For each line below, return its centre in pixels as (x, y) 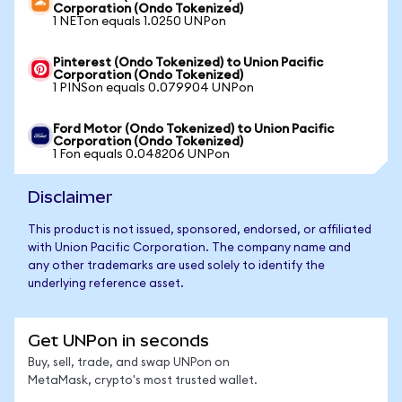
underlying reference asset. (106, 284)
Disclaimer (70, 197)
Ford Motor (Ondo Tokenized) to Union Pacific (193, 129)
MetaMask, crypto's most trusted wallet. (143, 381)
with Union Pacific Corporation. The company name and (189, 248)
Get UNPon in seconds (118, 341)
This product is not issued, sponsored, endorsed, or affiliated (200, 230)
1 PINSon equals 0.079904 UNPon (153, 88)
